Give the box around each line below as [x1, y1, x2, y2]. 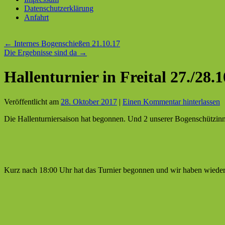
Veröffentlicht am [4, 97, 59, 106]
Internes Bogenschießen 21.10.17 [12, 39, 120, 48]
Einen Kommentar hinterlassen [123, 97, 220, 106]
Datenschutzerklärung [24, 4, 93, 13]
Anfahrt [24, 13, 49, 22]
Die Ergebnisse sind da [4, 48, 79, 57]
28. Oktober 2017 [61, 97, 117, 106]
